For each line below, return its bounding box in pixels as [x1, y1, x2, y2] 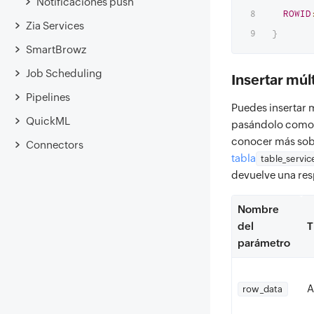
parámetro [238, 237, 290, 249]
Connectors [26, 138, 83, 151]
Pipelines [26, 90, 70, 103]
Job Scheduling [26, 67, 102, 79]
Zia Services [26, 19, 84, 32]
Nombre [238, 203, 279, 215]
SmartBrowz [26, 43, 86, 55]
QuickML [26, 114, 70, 127]
